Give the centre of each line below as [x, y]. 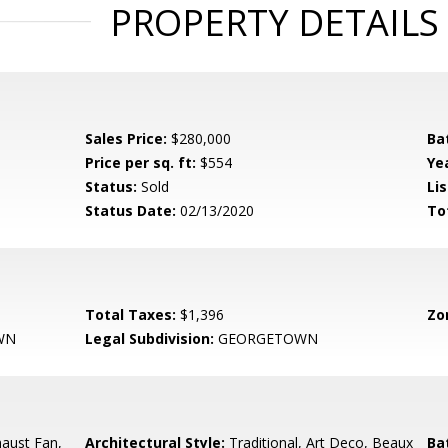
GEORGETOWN [266, 338]
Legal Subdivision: [150, 338]
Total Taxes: [131, 314]
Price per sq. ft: [141, 162]
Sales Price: [126, 138]
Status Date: [131, 210]
